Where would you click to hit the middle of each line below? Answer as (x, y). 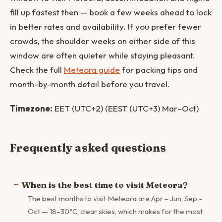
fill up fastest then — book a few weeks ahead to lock (111, 12)
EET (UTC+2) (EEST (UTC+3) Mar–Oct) (126, 108)
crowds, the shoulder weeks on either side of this (103, 41)
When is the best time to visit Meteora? (105, 184)
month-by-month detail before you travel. (90, 84)
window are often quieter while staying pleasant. (103, 55)
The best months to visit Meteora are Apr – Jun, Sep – (115, 198)
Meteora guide (92, 70)
